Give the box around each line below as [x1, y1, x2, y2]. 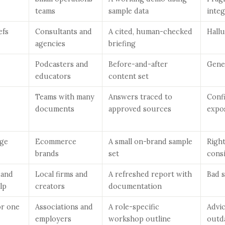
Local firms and [35, 169, 88, 179]
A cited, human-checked [108, 27, 192, 36]
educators [35, 71, 71, 81]
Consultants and [35, 27, 92, 36]
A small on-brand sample [108, 137, 192, 146]
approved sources [108, 104, 171, 114]
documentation [108, 181, 162, 191]
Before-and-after [108, 59, 168, 69]
